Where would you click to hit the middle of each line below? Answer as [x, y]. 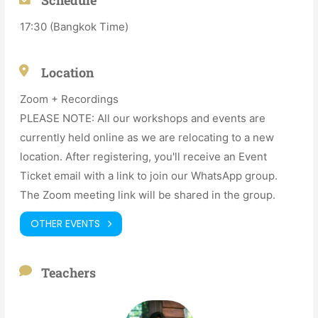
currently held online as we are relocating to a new [147, 137]
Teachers [69, 272]
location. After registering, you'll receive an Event [144, 156]
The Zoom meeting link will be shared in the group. [148, 194]
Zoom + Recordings [70, 99]
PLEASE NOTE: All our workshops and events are [143, 118]
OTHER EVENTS [66, 224]
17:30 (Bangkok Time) [75, 26]
